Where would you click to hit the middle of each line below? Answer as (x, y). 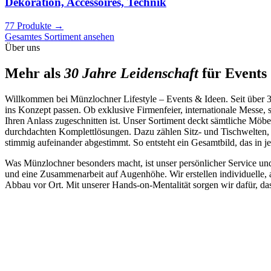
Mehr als (34, 73)
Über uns (22, 48)
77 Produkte (29, 26)
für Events (233, 73)
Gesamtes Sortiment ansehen (60, 37)
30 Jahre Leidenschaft (131, 73)
